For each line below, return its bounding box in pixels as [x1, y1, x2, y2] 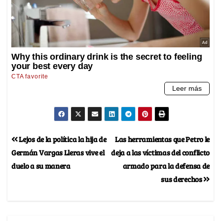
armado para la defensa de [122, 160, 210, 171]
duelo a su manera [11, 160, 71, 171]
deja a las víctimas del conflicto [111, 147, 210, 157]
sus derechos [161, 173, 204, 184]
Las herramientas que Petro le [114, 133, 210, 144]
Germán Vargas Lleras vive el [11, 147, 105, 157]
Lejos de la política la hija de [17, 133, 107, 144]
